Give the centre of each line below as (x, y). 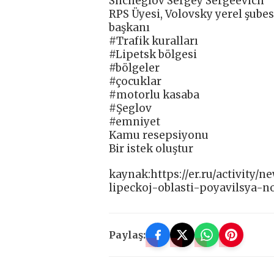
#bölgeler (134, 68)
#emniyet (135, 122)
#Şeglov (130, 109)
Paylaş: (127, 235)
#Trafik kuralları (154, 41)
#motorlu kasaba (154, 95)
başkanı (129, 28)
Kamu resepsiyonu (159, 135)
